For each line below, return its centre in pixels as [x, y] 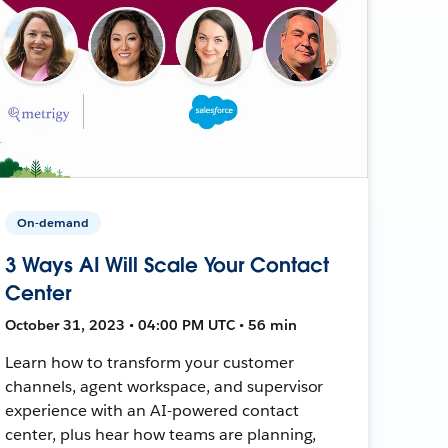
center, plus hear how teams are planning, [161, 434]
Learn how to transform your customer [149, 362]
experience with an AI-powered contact [152, 410]
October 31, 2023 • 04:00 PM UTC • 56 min [151, 324]
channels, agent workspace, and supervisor [164, 386]
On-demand [53, 222]
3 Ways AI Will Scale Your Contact [167, 264]
